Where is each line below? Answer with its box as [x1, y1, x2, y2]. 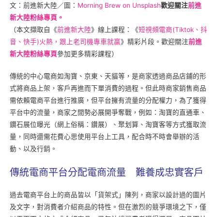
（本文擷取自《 [10, 25, 57, 33]
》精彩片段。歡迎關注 [121, 37, 188, 46]
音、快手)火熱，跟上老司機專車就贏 [10, 37, 121, 46]
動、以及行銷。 [10, 145, 57, 153]
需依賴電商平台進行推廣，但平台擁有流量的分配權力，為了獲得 [10, 96, 206, 105]
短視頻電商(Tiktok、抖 [139, 25, 207, 33]
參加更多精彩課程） [57, 49, 118, 58]
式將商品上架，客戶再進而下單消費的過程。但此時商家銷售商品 [10, 84, 206, 93]
